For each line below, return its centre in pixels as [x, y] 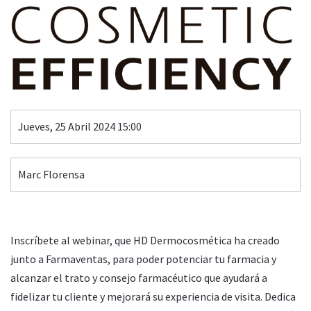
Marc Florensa [51, 174]
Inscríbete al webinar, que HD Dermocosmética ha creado [145, 240]
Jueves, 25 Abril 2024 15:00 [80, 126]
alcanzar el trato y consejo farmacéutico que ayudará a [139, 277]
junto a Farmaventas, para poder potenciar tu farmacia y [143, 259]
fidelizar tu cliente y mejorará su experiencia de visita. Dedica [153, 296]
